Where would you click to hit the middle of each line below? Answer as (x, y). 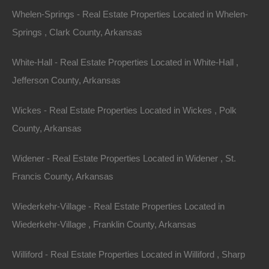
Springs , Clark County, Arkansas (77, 32)
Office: (106, 68)
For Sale (134, 22)
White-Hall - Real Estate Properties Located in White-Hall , (125, 62)
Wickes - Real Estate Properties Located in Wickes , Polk (124, 110)
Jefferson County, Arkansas (66, 80)
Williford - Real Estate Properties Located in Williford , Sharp (128, 254)
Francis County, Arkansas (63, 176)
